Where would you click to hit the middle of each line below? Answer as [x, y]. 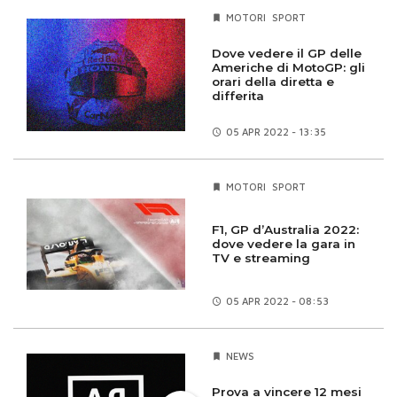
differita [238, 96]
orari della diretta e [273, 82]
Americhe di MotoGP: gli [288, 68]
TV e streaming [261, 258]
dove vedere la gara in [284, 244]
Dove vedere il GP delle [287, 54]
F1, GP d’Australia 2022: [285, 230]
